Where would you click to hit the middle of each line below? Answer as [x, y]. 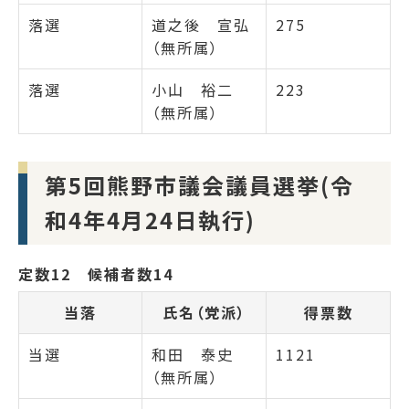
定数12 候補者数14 [96, 273]
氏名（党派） [204, 312]
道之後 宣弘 [201, 25]
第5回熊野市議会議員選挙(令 [200, 185]
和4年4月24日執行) [151, 220]
